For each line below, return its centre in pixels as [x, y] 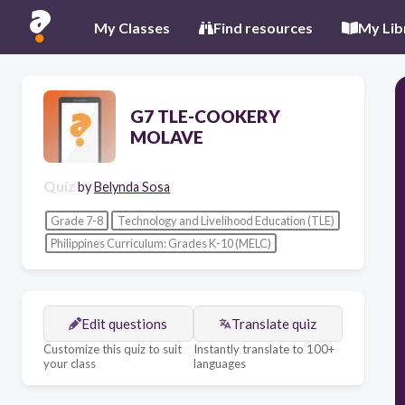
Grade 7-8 [76, 220]
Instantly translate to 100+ [264, 348]
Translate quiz [274, 323]
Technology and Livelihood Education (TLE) [226, 220]
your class [70, 363]
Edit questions [125, 323]
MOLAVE [167, 137]
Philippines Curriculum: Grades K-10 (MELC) [160, 244]
